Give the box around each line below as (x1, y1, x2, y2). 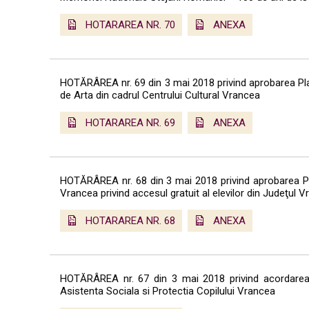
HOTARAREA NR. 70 (86, 18, 175, 31)
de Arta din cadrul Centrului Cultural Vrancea (60, 88, 260, 101)
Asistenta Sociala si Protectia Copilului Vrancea (60, 284, 275, 297)
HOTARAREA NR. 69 (86, 116, 175, 129)
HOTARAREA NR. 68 (86, 214, 175, 227)
